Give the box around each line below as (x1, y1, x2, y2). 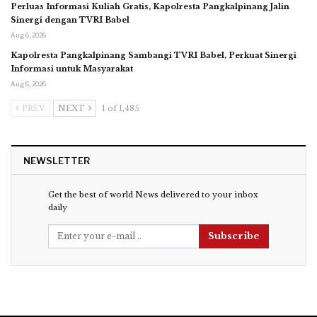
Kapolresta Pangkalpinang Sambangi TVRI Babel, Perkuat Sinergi (11, 50, 296, 61)
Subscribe (208, 230, 260, 243)
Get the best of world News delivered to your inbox (48, 190, 258, 200)
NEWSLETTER (23, 155, 90, 167)
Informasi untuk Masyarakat (11, 64, 133, 74)
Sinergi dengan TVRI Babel (11, 15, 129, 25)
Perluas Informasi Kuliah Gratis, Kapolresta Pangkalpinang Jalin (11, 1, 289, 12)
